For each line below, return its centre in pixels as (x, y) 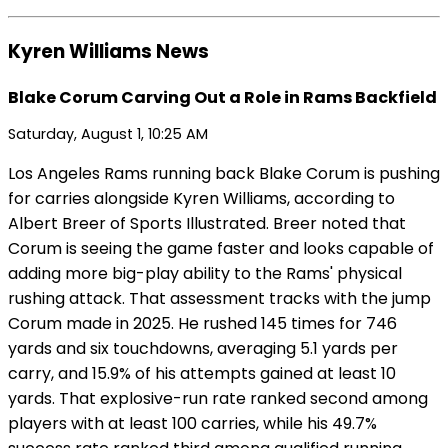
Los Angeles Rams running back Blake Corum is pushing (224, 173)
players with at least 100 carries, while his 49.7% (192, 423)
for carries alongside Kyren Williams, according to (201, 198)
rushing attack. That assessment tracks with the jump (219, 298)
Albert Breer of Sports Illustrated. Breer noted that (207, 223)
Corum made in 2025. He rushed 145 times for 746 (202, 323)
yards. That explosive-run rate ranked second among (218, 398)
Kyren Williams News (108, 51)
